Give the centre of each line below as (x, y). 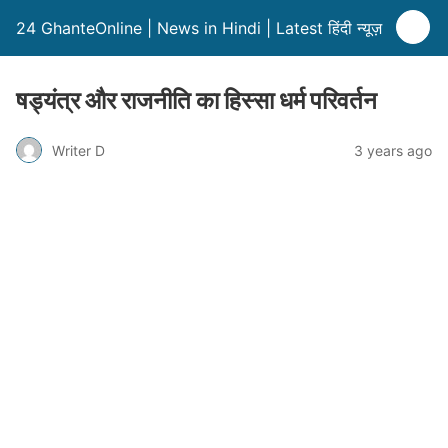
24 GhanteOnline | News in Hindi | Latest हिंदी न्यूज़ (199, 28)
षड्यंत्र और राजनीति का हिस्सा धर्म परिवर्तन (196, 100)
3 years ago (393, 150)
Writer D (78, 150)
